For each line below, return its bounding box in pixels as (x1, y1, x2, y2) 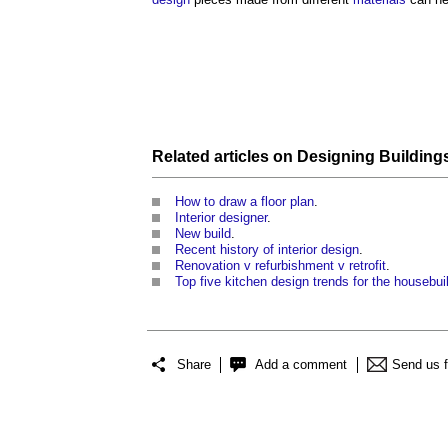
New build (175, 225, 231, 241)
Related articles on (152, 147, 297, 165)
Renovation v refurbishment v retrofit (175, 257, 386, 273)
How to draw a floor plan (175, 193, 314, 209)
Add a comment (255, 357, 347, 373)
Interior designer (175, 209, 267, 225)
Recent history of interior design (175, 241, 359, 257)
